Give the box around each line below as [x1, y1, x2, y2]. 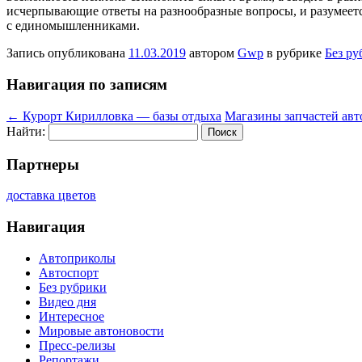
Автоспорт [39, 265, 99, 280]
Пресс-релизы [39, 338, 116, 352]
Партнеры [6, 155, 79, 173]
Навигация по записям [6, 76, 167, 94]
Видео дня [39, 294, 96, 309]
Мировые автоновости [39, 323, 164, 338]
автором [186, 46, 238, 61]
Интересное [39, 309, 104, 323]
